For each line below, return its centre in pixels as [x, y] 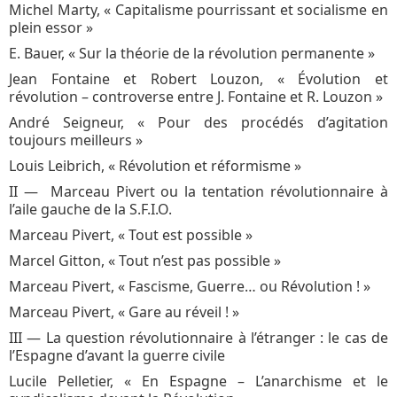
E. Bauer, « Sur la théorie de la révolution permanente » [192, 53]
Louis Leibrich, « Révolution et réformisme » [155, 165]
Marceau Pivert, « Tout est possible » [131, 234]
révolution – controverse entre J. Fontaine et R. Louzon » [196, 96]
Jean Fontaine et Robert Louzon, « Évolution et [198, 78]
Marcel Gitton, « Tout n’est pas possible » [145, 260]
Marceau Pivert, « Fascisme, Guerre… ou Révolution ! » [190, 286]
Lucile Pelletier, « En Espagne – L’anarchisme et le [198, 381]
